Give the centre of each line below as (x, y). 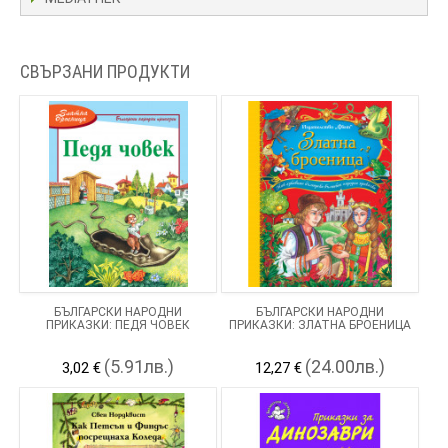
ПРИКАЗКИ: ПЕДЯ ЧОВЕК (117, 324)
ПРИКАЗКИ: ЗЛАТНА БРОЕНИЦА (319, 324)
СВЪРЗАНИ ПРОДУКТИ (105, 71)
